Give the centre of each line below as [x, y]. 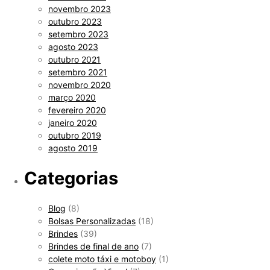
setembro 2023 [78, 34]
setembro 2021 [78, 72]
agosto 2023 [73, 47]
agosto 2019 [73, 148]
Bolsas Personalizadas [92, 221]
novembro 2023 [80, 9]
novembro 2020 [80, 85]
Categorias [71, 178]
